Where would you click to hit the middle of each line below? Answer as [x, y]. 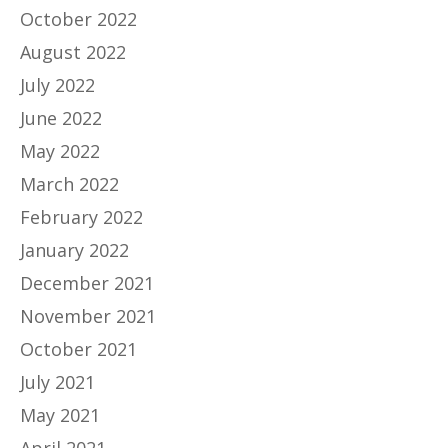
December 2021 [87, 283]
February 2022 [81, 217]
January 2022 [74, 250]
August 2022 [73, 52]
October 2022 [78, 19]
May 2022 [60, 151]
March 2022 [69, 184]
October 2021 [78, 349]
